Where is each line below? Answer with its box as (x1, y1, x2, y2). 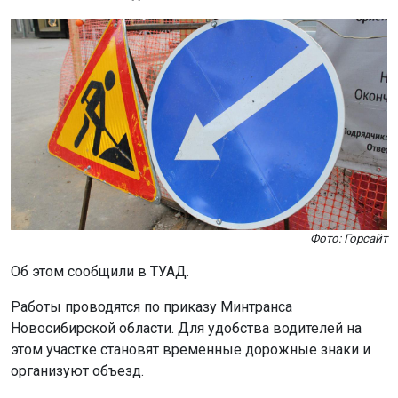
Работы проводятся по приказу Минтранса (11, 298, 292, 315)
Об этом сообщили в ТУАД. (11, 263, 189, 280)
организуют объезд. (11, 362, 144, 379)
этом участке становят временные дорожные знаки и (11, 341, 370, 358)
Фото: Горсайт (310, 232, 387, 245)
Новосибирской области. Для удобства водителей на (11, 320, 362, 337)
